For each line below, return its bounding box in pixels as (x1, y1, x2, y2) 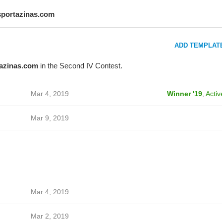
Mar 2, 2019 (30, 212, 69, 220)
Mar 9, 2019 (30, 114, 69, 122)
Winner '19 (166, 90, 202, 98)
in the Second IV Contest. (38, 61, 122, 70)
